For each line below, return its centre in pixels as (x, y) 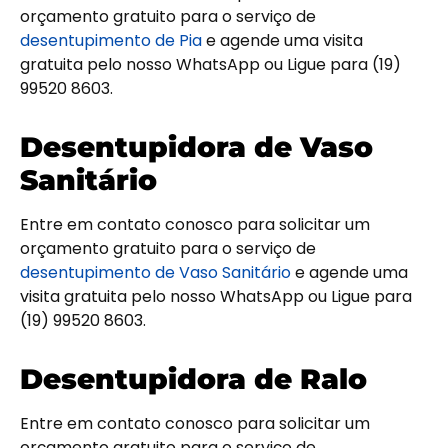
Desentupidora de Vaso (196, 147)
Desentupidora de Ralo (193, 379)
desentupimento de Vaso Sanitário (155, 273)
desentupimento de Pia (111, 41)
